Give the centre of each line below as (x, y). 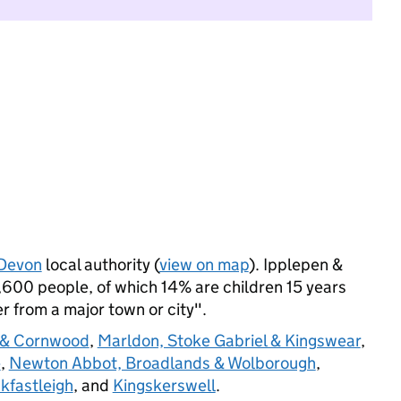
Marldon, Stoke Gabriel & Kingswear (229, 341)
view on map (204, 264)
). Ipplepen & (295, 264)
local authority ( (100, 264)
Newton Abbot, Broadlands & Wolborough (162, 363)
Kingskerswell (164, 385)
